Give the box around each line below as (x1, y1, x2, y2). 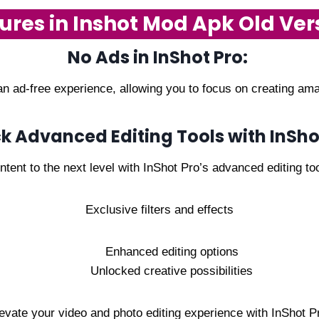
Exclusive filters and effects (85, 203, 234, 216)
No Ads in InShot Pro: (68, 46, 251, 69)
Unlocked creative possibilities (90, 264, 253, 278)
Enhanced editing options (105, 245, 239, 258)
